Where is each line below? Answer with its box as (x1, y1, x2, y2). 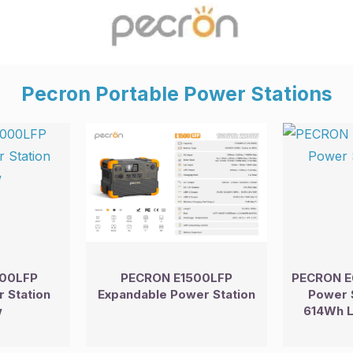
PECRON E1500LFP (120, 270, 232, 286)
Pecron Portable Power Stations (20, 82, 333, 106)
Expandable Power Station (97, 287, 255, 303)
